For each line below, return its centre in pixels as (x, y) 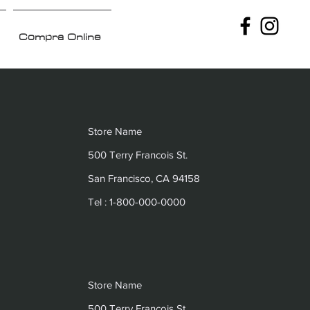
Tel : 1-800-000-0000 (137, 202)
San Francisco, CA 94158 (144, 178)
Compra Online (60, 37)
